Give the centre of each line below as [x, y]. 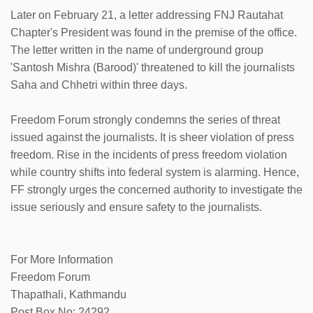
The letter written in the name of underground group [137, 50]
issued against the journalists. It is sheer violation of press [152, 137]
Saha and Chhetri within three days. [99, 85]
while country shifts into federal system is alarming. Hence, [155, 172]
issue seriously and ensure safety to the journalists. [136, 207]
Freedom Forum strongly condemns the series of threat [145, 119]
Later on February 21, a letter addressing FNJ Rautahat [147, 15]
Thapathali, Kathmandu [70, 294]
